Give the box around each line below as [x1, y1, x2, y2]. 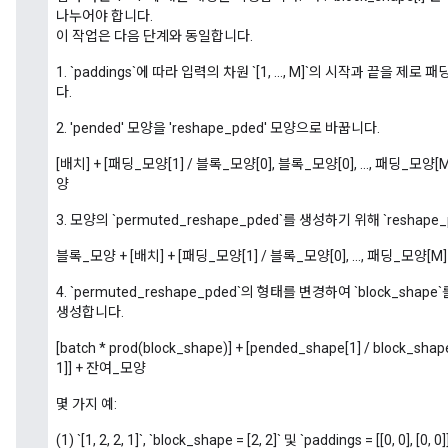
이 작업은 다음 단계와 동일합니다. [56, 28, 253, 44]
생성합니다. [56, 304, 124, 320]
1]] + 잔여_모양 [56, 360, 146, 376]
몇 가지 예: [56, 396, 117, 412]
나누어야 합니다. [56, 8, 153, 24]
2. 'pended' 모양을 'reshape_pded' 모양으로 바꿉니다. [56, 120, 380, 136]
